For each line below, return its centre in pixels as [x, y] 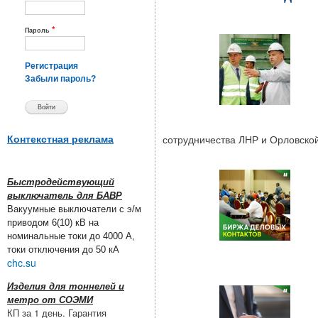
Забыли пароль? [60, 79]
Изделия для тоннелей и [66, 287]
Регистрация [51, 66]
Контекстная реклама [60, 139]
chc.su [22, 263]
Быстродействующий [61, 182]
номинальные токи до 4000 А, [71, 236]
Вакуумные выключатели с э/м [74, 209]
